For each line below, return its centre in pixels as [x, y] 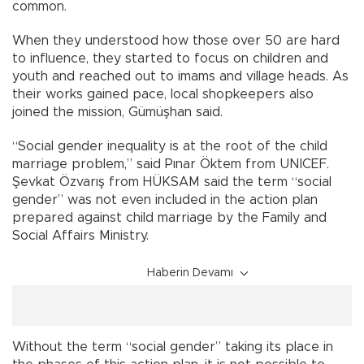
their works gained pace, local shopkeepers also [163, 95]
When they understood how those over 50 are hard [176, 41]
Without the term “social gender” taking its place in [173, 347]
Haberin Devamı [190, 273]
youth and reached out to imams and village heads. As [180, 77]
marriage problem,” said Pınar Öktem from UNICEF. [171, 165]
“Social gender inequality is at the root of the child [170, 147]
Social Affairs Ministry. [80, 236]
